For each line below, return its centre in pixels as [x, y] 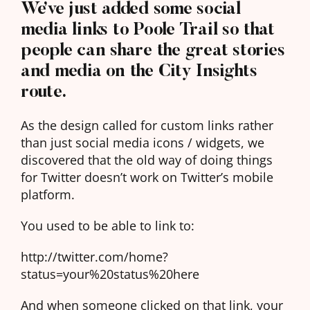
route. [44, 91]
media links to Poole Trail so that [148, 29]
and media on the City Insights [139, 71]
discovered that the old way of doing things [147, 160]
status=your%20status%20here [110, 274]
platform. [48, 194]
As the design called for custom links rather [147, 125]
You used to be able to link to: [108, 226]
